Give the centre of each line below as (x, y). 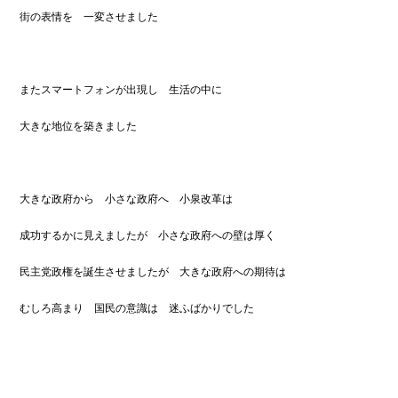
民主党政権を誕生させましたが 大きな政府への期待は (153, 271)
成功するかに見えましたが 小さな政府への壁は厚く (148, 235)
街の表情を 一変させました (89, 16)
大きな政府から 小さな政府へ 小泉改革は (127, 199)
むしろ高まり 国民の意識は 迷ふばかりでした (137, 308)
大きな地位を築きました (79, 126)
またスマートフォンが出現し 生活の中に (121, 89)
